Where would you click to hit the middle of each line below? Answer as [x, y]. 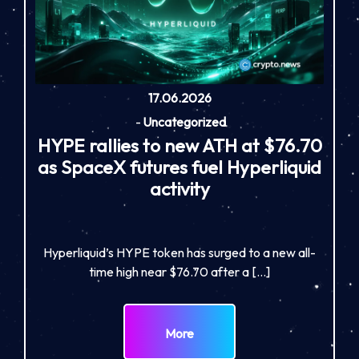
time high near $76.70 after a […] [179, 271]
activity [179, 189]
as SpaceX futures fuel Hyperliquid [179, 167]
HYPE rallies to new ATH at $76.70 [179, 146]
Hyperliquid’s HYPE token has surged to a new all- [179, 252]
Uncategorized [184, 121]
